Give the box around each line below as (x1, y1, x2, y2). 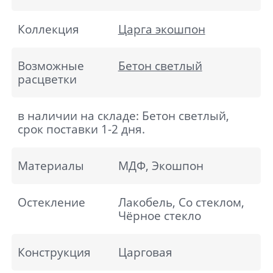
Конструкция (17, 244, 91, 261)
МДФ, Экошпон (118, 158, 204, 174)
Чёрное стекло (118, 208, 201, 224)
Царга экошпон (118, 21, 205, 38)
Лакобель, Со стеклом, (118, 194, 244, 211)
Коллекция (17, 21, 79, 38)
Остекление (17, 194, 85, 211)
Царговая (118, 244, 172, 261)
